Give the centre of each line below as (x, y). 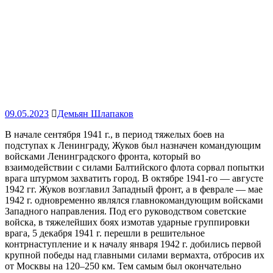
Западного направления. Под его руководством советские (126, 211)
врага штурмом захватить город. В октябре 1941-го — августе (134, 178)
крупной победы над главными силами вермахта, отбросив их (135, 255)
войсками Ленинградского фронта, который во (103, 156)
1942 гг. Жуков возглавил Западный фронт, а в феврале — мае (134, 189)
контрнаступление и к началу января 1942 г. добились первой (133, 244)
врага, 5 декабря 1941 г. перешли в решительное (105, 233)
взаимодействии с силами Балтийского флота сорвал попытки (135, 167)
